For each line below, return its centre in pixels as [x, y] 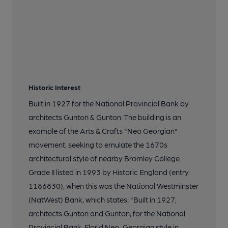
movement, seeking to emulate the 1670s [98, 145]
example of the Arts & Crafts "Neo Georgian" [103, 131]
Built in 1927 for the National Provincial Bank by [109, 104]
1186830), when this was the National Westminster [113, 186]
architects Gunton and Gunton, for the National [107, 213]
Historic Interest [54, 87]
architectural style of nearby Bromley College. [105, 159]
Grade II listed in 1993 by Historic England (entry [109, 172]
